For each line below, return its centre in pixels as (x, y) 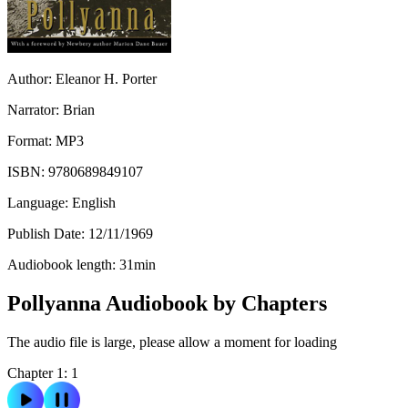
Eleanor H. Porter (106, 78)
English (94, 202)
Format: (31, 140)
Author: (31, 78)
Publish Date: (48, 233)
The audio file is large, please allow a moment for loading (172, 342)
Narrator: (35, 109)
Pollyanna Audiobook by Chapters (167, 303)
